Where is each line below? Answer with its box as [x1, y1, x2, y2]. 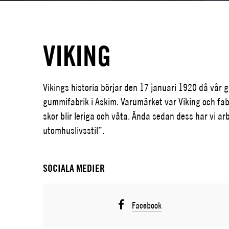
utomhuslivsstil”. [42, 124, 104, 136]
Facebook [132, 200, 162, 211]
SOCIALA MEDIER [42, 162, 105, 174]
